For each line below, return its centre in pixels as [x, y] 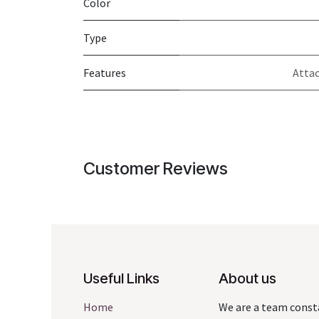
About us [247, 278]
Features [105, 72]
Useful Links [121, 278]
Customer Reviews [156, 168]
